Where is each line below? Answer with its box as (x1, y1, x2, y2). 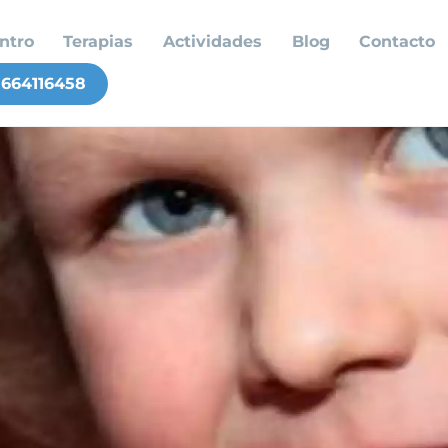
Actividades (163, 32, 263, 52)
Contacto (359, 32, 436, 52)
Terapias (63, 32, 134, 52)
